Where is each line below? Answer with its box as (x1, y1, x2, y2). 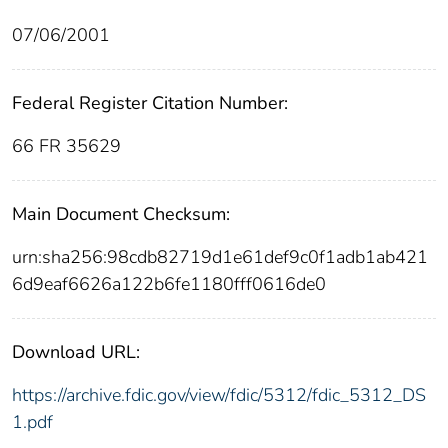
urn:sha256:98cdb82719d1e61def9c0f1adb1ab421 (12, 245, 428, 270)
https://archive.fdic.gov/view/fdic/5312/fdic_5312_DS (12, 383, 426, 408)
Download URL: (12, 340, 140, 365)
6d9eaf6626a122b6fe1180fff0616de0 (12, 272, 326, 297)
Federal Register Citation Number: (12, 91, 288, 116)
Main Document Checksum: (12, 202, 230, 227)
